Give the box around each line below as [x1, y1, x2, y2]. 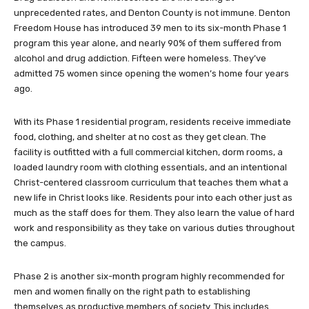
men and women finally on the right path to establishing [14, 286, 250, 297]
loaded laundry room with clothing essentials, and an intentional [14, 161, 287, 172]
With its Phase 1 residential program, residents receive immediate [14, 116, 291, 127]
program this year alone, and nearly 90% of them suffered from [14, 37, 281, 48]
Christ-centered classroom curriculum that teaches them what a [14, 177, 288, 188]
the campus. [14, 237, 66, 248]
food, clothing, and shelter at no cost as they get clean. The [14, 131, 266, 142]
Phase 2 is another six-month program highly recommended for [14, 270, 285, 281]
